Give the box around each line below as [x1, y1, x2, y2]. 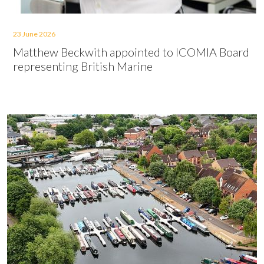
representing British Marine [13, 59, 153, 73]
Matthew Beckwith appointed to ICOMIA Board [13, 45, 249, 59]
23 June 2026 [13, 29, 55, 38]
